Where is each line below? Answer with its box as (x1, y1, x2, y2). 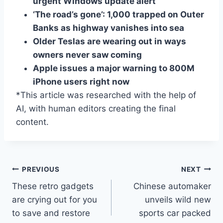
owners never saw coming (33, 50, 142, 60)
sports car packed (139, 208, 211, 219)
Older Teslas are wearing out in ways (33, 36, 186, 47)
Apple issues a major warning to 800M (33, 63, 195, 74)
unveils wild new (145, 195, 211, 205)
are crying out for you (12, 195, 97, 205)
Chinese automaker (133, 181, 211, 192)
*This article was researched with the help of (16, 90, 196, 101)
